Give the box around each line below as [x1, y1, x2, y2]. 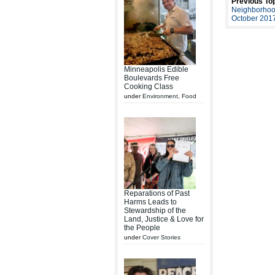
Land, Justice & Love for [124, 215, 204, 223]
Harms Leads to [124, 198, 177, 206]
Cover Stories [142, 234, 180, 241]
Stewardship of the [124, 206, 186, 215]
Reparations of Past [124, 189, 190, 198]
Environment [142, 93, 178, 99]
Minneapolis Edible [124, 65, 188, 74]
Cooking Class [124, 82, 173, 91]
